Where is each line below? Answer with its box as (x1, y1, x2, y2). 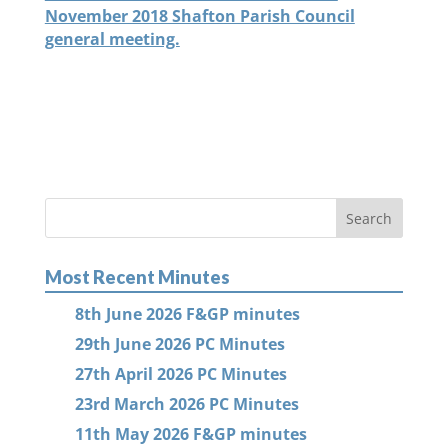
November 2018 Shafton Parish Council (44, 5, 355, 27)
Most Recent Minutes (44, 266, 230, 288)
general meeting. (44, 28, 180, 50)
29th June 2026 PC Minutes (74, 333, 285, 355)
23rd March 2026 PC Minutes (74, 393, 299, 415)
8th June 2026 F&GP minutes (74, 303, 300, 325)
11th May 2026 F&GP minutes (74, 423, 307, 445)
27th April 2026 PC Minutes (74, 363, 287, 385)
